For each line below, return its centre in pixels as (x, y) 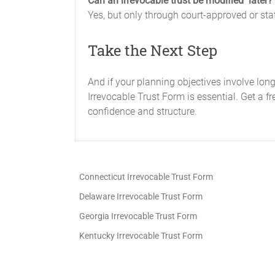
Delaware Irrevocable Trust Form (141, 197)
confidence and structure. (142, 112)
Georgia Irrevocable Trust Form (138, 216)
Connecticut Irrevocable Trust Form (146, 177)
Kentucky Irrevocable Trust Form (141, 236)
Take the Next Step (153, 51)
